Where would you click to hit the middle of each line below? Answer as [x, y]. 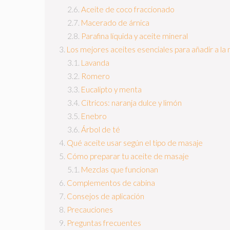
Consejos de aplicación [106, 196]
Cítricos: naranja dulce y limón [131, 103]
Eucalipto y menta [111, 90]
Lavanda [95, 63]
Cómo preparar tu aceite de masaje [128, 156]
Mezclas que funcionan [120, 170]
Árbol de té [101, 130]
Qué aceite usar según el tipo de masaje [135, 143]
